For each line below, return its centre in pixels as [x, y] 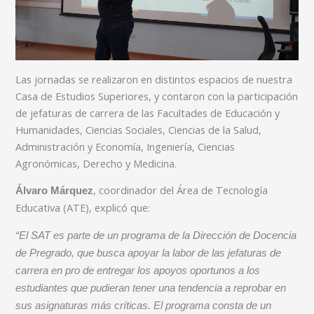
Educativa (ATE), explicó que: [83, 208]
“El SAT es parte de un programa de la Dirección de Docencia [156, 235]
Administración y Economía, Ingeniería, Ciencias [125, 146]
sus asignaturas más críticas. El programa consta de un [144, 305]
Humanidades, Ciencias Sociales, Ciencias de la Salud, [139, 129]
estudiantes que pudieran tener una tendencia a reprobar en [151, 288]
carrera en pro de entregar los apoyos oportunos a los [138, 270]
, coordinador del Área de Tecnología [181, 190]
